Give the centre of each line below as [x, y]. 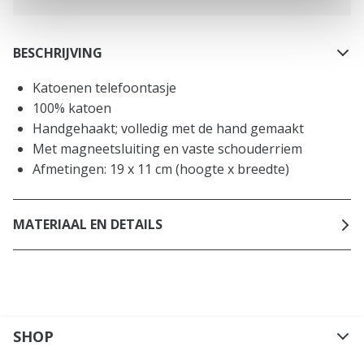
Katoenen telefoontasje [104, 87]
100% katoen [72, 108]
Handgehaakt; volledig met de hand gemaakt [168, 128]
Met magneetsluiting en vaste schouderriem [167, 148]
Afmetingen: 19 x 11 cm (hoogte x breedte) [161, 169]
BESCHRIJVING [58, 53]
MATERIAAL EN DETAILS [88, 225]
